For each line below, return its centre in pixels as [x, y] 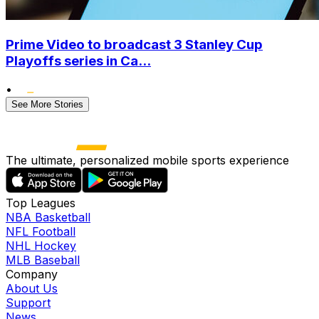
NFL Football [41, 232]
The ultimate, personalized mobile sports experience [147, 161]
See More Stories [47, 105]
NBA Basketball [48, 218]
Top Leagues [41, 203]
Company [32, 274]
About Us [32, 289]
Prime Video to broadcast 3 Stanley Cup [134, 44]
